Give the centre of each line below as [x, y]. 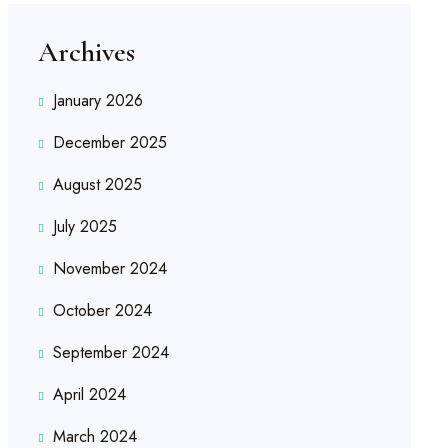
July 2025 [84, 227]
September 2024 [110, 353]
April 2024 [89, 395]
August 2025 [97, 185]
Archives [86, 52]
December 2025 [109, 143]
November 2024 [109, 269]
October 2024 [102, 311]
